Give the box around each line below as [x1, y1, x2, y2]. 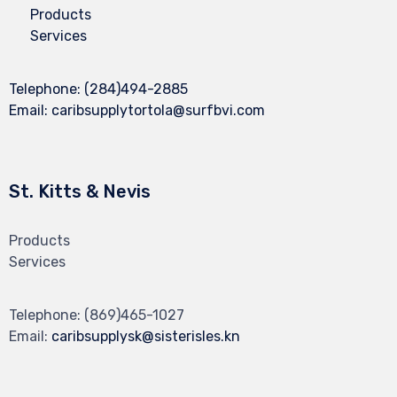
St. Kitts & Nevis [9, 181, 151, 203]
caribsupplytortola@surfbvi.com [51, 102, 265, 120]
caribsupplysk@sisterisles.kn [51, 328, 240, 346]
